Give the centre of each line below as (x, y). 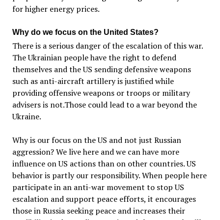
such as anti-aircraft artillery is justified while (93, 81)
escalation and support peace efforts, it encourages (104, 199)
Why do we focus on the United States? (85, 32)
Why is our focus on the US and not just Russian (96, 140)
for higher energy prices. (56, 9)
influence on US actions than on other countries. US (104, 163)
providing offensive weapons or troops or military (101, 93)
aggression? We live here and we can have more (96, 151)
